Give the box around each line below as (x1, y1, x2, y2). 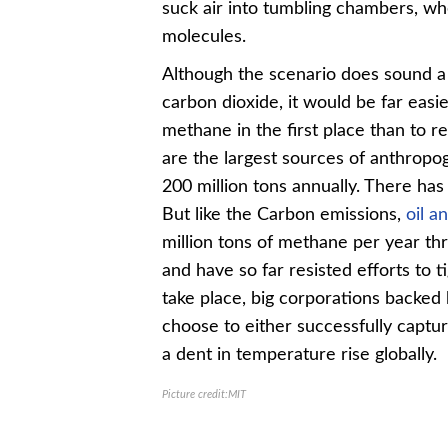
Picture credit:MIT (162, 388, 246, 400)
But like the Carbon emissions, (162, 205, 406, 224)
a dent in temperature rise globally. (162, 345, 437, 364)
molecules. (162, 27, 246, 46)
